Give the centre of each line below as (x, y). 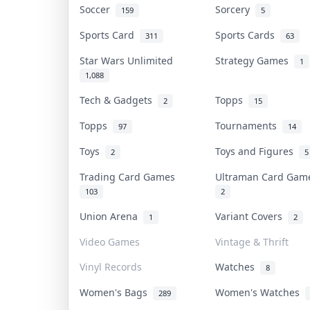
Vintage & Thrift (252, 241)
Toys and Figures (257, 151)
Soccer (98, 9)
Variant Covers (252, 216)
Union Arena (111, 216)
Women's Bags (116, 292)
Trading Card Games (130, 176)
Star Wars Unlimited (129, 60)
